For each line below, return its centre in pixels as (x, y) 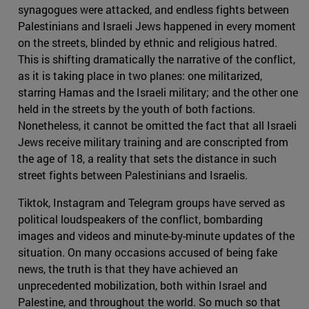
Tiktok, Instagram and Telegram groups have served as (151, 203)
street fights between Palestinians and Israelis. (133, 175)
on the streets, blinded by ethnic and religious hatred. (148, 43)
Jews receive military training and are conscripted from (153, 142)
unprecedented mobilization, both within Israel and (142, 286)
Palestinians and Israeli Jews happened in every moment (157, 26)
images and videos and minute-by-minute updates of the (156, 236)
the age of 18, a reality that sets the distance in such (147, 159)
